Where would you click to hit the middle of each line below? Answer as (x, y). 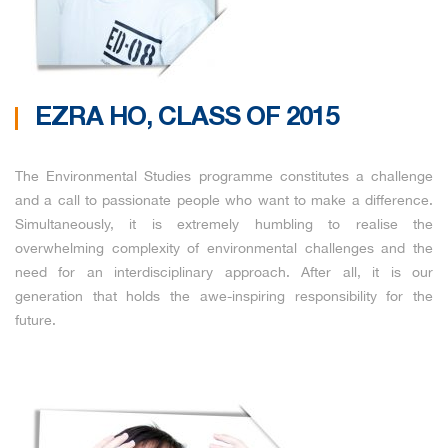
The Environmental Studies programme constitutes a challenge (224, 176)
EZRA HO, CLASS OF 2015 (186, 118)
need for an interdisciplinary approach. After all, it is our (224, 272)
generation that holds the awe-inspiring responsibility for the (224, 296)
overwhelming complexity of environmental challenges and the (224, 248)
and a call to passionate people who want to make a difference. (224, 200)
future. (35, 320)
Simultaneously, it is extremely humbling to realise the (224, 224)
